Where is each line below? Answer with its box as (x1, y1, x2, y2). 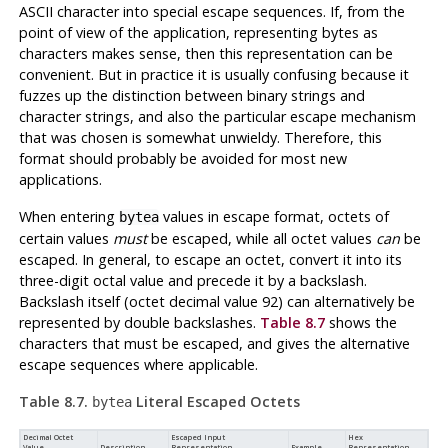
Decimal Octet (22, 431, 73, 442)
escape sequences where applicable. (18, 354, 258, 374)
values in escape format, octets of (158, 206, 389, 226)
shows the (324, 312, 397, 332)
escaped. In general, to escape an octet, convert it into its (18, 249, 402, 269)
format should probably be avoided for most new (18, 148, 347, 168)
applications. (18, 169, 102, 189)
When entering (18, 206, 119, 226)
